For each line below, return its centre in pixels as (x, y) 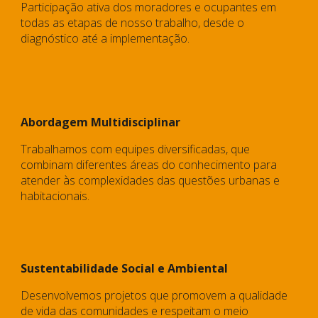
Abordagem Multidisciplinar (101, 122)
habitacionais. (55, 196)
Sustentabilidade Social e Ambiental (125, 268)
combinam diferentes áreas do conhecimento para (149, 165)
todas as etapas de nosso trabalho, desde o (133, 23)
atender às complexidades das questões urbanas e (150, 180)
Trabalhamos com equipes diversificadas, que (136, 149)
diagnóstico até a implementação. (107, 38)
